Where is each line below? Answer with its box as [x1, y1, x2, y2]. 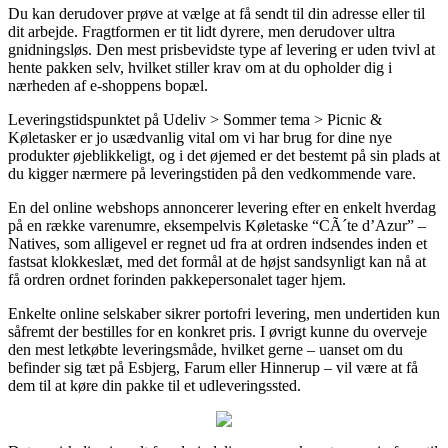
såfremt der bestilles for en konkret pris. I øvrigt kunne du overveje [8, 322, 427, 340]
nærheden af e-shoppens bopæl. [8, 76, 208, 94]
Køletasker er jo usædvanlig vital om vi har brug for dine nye [8, 128, 392, 146]
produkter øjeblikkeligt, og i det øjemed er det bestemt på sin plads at [8, 146, 440, 164]
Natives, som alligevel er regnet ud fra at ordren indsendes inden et [8, 234, 427, 252]
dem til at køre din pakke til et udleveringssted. [8, 376, 301, 394]
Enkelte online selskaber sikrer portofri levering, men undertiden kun [8, 304, 440, 322]
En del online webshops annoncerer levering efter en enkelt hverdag [8, 198, 436, 216]
